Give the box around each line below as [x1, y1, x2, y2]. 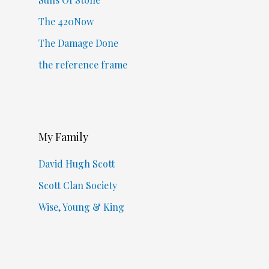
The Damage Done [38, 37, 118, 50]
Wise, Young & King [38, 201, 124, 214]
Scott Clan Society [38, 179, 117, 192]
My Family [38, 130, 88, 145]
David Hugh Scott [38, 157, 115, 171]
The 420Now [38, 15, 94, 28]
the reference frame [38, 58, 127, 71]
